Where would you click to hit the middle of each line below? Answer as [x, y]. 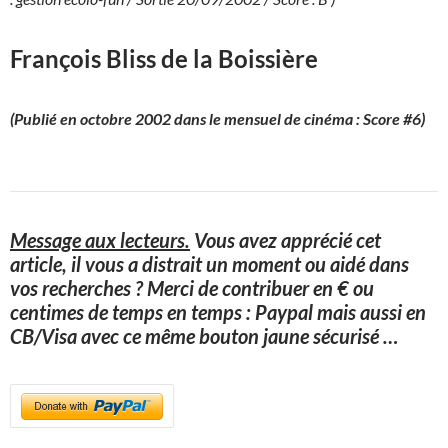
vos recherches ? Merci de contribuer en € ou [192, 287]
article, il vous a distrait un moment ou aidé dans [209, 263]
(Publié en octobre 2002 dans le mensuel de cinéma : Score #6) [217, 118]
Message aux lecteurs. [100, 239]
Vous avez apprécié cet [285, 239]
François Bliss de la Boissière [164, 58]
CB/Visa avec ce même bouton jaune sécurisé [196, 335]
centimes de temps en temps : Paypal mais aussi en [218, 311]
